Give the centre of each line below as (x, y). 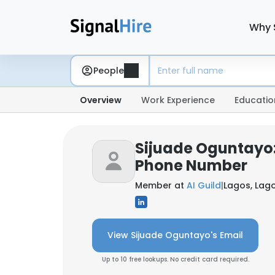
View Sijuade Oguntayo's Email (175, 235)
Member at (161, 185)
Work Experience (178, 100)
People (109, 70)
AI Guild (204, 185)
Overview (101, 100)
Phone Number (191, 165)
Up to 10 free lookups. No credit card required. (175, 259)
